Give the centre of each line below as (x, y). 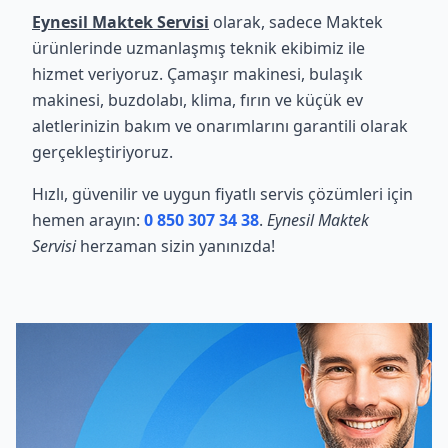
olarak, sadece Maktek (296, 22)
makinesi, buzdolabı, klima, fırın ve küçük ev (197, 100)
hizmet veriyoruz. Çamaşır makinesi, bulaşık (197, 74)
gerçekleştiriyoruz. (102, 152)
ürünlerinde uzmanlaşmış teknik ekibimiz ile (198, 48)
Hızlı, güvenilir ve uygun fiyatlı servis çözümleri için (222, 194)
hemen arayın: (88, 220)
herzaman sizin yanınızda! (175, 246)
